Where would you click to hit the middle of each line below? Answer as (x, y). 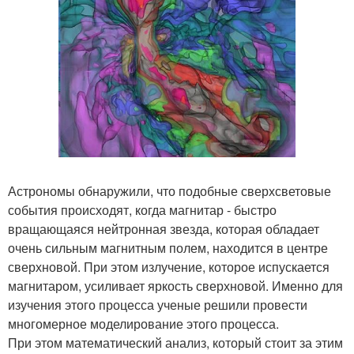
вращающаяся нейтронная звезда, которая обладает (164, 228)
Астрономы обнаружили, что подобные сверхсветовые (169, 190)
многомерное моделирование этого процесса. (143, 323)
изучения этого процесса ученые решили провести (158, 304)
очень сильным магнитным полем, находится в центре (168, 247)
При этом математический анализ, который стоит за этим (175, 342)
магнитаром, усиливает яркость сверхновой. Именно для (175, 285)
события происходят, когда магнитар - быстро (142, 209)
